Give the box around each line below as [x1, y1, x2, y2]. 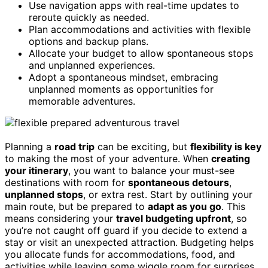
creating [211, 152, 250, 165]
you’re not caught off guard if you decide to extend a [5, 224, 247, 236]
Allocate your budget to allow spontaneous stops [29, 47, 253, 59]
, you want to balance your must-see [68, 164, 234, 176]
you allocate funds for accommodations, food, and [5, 248, 235, 260]
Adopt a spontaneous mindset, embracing [29, 71, 218, 83]
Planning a [5, 140, 54, 153]
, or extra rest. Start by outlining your [83, 188, 252, 200]
